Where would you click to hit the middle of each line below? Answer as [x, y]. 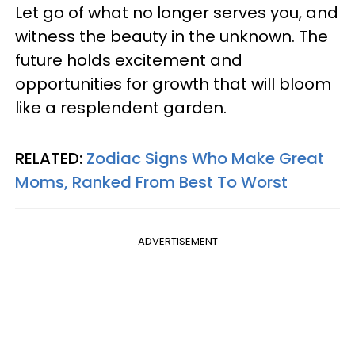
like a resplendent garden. [121, 108]
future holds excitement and [129, 61]
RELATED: [51, 159]
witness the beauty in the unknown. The [172, 37]
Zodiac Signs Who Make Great [205, 159]
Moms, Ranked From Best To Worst [151, 183]
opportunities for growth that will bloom [173, 84]
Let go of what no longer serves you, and [177, 13]
